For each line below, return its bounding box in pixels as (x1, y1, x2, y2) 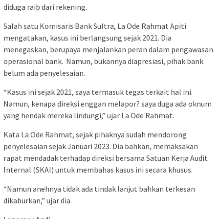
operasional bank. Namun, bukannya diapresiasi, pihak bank (3, 56, 203, 66)
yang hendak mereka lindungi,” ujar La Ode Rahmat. (3, 110, 174, 120)
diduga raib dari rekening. (3, 1, 87, 12)
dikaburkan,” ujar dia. (3, 195, 72, 205)
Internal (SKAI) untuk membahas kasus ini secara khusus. (3, 164, 193, 175)
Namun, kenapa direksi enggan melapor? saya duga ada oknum (3, 98, 212, 109)
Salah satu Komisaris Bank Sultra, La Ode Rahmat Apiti (3, 21, 186, 31)
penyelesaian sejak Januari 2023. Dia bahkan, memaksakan (3, 141, 198, 151)
